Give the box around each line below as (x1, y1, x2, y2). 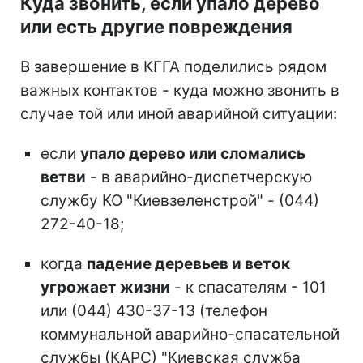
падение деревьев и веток (87, 254, 290, 273)
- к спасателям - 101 (170, 277, 327, 297)
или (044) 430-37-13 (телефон (41, 301, 267, 320)
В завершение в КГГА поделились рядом (20, 57, 327, 76)
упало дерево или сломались (80, 143, 305, 163)
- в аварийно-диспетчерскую (86, 167, 312, 186)
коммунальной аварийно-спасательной (41, 324, 340, 344)
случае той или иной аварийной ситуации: (20, 104, 337, 123)
